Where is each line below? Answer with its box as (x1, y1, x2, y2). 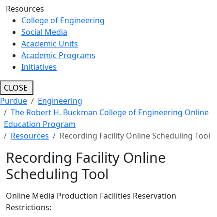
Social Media (21, 26, 67, 37)
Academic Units (21, 38, 78, 49)
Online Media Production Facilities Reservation (6, 190, 176, 201)
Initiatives (21, 61, 57, 72)
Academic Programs (21, 49, 95, 61)
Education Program (4, 118, 76, 129)
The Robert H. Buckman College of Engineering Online (11, 107, 209, 118)
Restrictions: (6, 201, 51, 213)
